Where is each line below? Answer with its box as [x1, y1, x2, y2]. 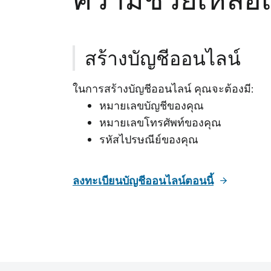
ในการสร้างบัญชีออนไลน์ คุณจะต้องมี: [73, 82, 256, 96]
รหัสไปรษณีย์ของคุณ [99, 132, 198, 147]
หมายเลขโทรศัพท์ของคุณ [99, 116, 224, 130]
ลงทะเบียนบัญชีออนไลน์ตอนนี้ [73, 174, 214, 188]
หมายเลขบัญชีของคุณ [99, 99, 207, 113]
